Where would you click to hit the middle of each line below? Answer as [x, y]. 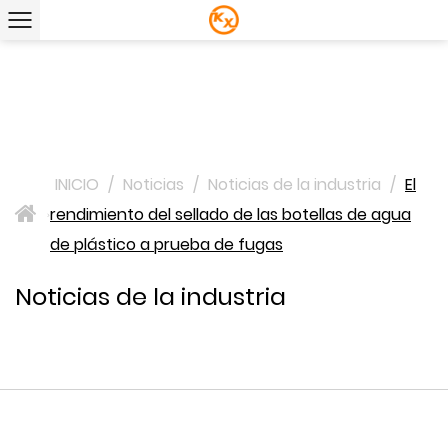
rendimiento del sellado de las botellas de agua [230, 214]
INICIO [77, 184]
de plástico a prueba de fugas [166, 244]
